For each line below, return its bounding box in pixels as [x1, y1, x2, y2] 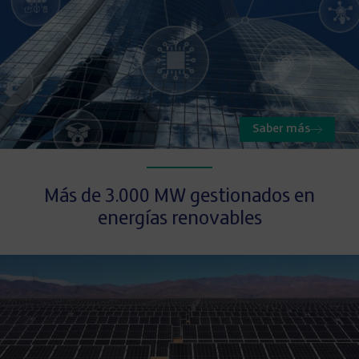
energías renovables [97, 210, 262, 230]
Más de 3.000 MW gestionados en [44, 188, 315, 208]
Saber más [252, 123, 310, 136]
